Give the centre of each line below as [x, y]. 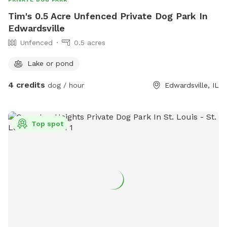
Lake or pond [50, 63]
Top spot [47, 124]
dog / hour [65, 85]
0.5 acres [90, 43]
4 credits [27, 85]
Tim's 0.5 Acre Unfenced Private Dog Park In [108, 16]
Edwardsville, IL [192, 85]
